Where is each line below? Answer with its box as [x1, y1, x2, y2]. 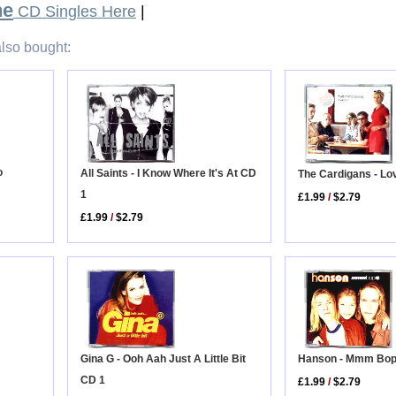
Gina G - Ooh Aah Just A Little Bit [80, 353, 247, 366]
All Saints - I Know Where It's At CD [80, 167, 257, 180]
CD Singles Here [13, 3, 136, 21]
